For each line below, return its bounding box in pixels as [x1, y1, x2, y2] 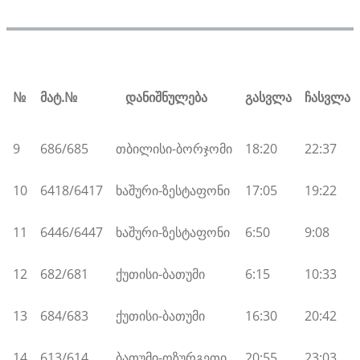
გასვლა [245, 88, 292, 106]
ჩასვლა [305, 88, 350, 106]
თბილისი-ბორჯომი [116, 139, 232, 157]
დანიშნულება [116, 88, 207, 106]
